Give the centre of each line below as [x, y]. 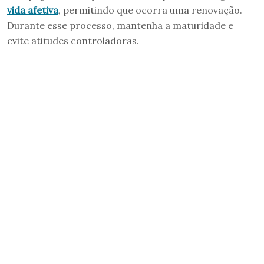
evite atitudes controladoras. [73, 40]
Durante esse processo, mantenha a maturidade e [120, 25]
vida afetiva [33, 10]
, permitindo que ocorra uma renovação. [150, 10]
